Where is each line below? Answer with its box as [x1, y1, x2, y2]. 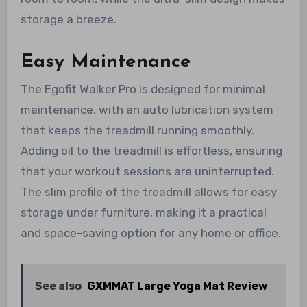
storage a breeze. [20, 12, 116, 26]
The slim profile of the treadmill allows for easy [20, 185, 277, 199]
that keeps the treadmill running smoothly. [20, 123, 254, 138]
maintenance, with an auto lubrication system [20, 103, 273, 117]
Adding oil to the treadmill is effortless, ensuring [20, 144, 282, 158]
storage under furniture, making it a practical [20, 206, 267, 220]
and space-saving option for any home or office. [20, 226, 281, 241]
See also [34, 280, 82, 293]
